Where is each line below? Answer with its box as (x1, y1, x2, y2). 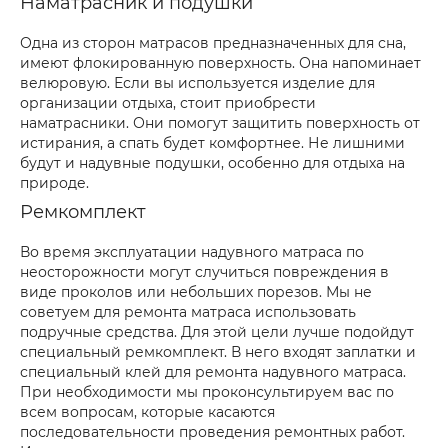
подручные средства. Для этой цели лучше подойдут (20, 323, 414, 341)
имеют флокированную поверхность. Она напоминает (20, 54, 421, 72)
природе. (20, 174, 89, 192)
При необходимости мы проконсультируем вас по (20, 383, 394, 401)
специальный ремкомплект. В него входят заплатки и (20, 343, 416, 361)
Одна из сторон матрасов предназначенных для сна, (20, 34, 406, 52)
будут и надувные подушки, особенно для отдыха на (20, 154, 405, 172)
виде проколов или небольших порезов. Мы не (20, 283, 372, 301)
